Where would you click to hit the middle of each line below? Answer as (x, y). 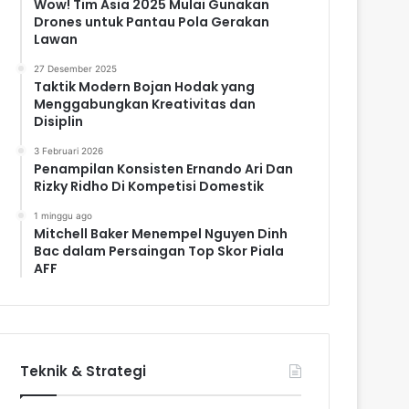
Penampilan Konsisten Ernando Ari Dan (164, 168)
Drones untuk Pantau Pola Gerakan (152, 21)
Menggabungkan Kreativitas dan (145, 104)
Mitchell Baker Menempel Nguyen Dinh (161, 233)
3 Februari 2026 (69, 150)
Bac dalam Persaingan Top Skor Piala (159, 251)
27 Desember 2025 (76, 68)
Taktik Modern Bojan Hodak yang (145, 86)
